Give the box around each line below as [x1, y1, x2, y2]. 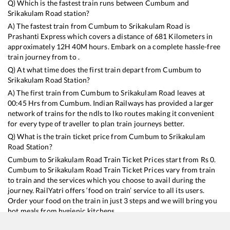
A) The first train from [8, 88, 81, 97]
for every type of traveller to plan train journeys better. [8, 119, 185, 128]
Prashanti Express [8, 31, 66, 41]
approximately [8, 42, 56, 51]
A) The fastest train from [8, 21, 89, 30]
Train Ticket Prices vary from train [102, 165, 216, 174]
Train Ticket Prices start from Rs [102, 155, 210, 164]
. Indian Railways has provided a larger [89, 98, 214, 107]
